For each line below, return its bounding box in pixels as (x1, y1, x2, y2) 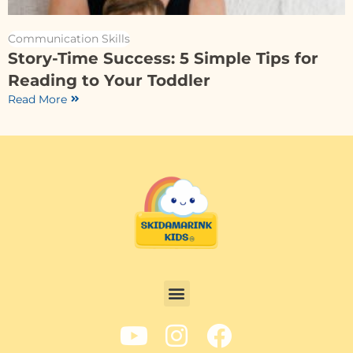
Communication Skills (8, 31, 130, 46)
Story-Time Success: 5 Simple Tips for (8, 48, 318, 68)
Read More (8, 91, 67, 106)
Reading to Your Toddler (8, 70, 210, 90)
